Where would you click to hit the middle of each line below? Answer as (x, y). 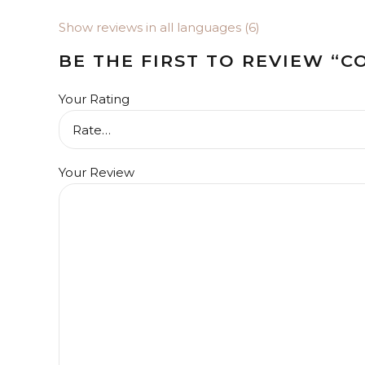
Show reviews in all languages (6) (159, 28)
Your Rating (94, 99)
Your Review (97, 173)
